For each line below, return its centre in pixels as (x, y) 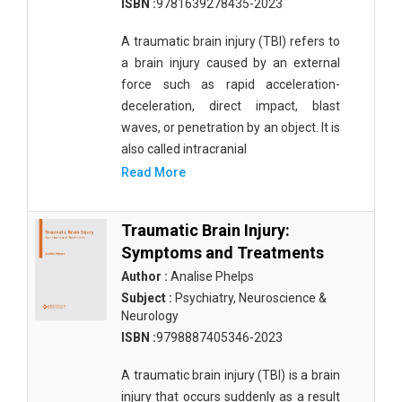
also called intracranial (184, 149)
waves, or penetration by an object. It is (231, 127)
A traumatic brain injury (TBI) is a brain (231, 375)
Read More (153, 172)
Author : (144, 276)
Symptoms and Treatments (223, 253)
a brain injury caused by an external (231, 63)
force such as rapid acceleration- (231, 84)
